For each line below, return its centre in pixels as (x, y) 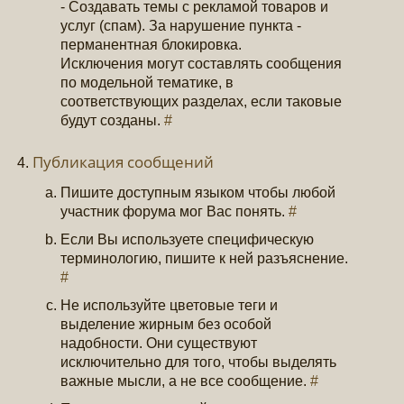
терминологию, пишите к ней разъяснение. (205, 258)
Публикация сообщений (124, 162)
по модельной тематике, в (147, 83)
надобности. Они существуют (159, 343)
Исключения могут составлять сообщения (202, 64)
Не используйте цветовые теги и (170, 305)
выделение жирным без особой (166, 324)
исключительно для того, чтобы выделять (199, 362)
